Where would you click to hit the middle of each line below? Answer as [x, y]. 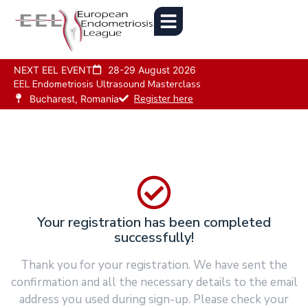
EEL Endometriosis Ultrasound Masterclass [107, 84]
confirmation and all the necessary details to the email [154, 282]
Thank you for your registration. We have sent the [154, 265]
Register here [164, 98]
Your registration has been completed [154, 222]
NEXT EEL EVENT [53, 69]
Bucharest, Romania [74, 98]
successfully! [154, 237]
